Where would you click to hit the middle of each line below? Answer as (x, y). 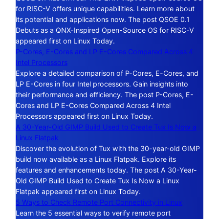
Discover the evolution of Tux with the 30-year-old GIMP (108, 149)
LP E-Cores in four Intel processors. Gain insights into (102, 84)
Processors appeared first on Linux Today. (84, 116)
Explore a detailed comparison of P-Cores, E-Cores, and (107, 73)
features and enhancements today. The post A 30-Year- (106, 170)
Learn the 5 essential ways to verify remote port (93, 213)
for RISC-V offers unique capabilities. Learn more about (105, 9)
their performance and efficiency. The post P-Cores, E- (105, 95)
